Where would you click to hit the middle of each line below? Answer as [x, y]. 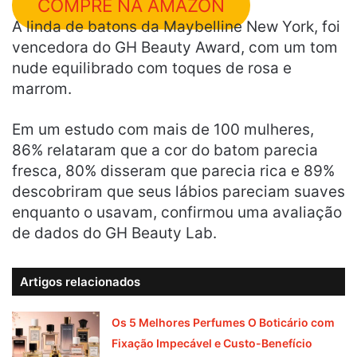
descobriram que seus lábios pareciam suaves [178, 191]
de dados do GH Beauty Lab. [114, 233]
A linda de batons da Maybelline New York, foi [176, 26]
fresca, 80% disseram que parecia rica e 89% [173, 171]
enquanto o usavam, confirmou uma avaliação [177, 212]
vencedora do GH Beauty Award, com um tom [175, 47]
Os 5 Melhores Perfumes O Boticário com [224, 322]
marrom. [42, 88]
